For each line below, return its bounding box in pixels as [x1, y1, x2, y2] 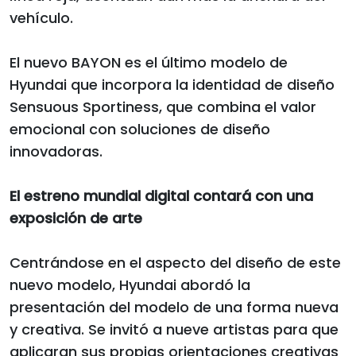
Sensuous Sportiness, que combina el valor [10, 97, 316, 118]
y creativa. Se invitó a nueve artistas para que [10, 319, 339, 340]
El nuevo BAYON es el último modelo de [10, 52, 288, 73]
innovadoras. [10, 141, 103, 162]
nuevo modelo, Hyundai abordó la [10, 275, 250, 296]
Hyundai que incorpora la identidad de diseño [10, 75, 335, 95]
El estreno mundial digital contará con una [10, 186, 313, 207]
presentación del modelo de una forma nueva [10, 297, 339, 318]
